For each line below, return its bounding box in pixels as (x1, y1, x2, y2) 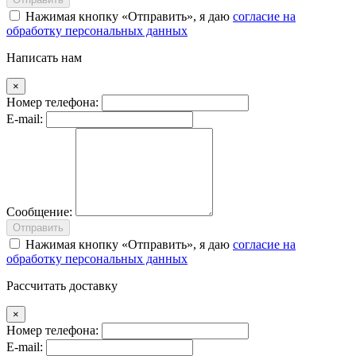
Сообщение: (6, 204, 72, 219)
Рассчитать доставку (6, 278, 118, 292)
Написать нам (6, 50, 82, 64)
